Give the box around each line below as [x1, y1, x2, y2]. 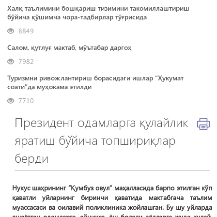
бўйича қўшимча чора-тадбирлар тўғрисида [7, 12, 147, 21]
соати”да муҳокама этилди [7, 82, 92, 91]
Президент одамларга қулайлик [15, 113, 188, 130]
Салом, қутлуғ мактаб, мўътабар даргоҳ [7, 43, 132, 52]
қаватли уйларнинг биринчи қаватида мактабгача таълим [12, 193, 212, 202]
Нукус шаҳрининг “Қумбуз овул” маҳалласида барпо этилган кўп [12, 183, 212, 192]
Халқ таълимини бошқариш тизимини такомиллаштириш [7, 3, 189, 13]
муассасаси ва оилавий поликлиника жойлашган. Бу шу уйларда [12, 202, 212, 212]
